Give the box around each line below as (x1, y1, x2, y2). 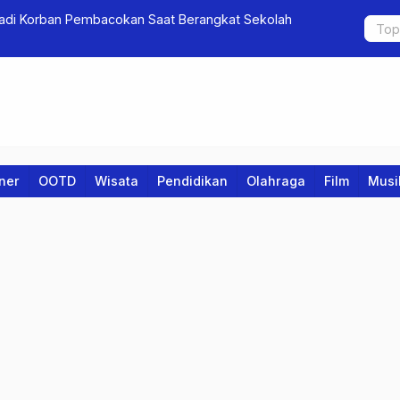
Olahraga (246, 173, 305, 188)
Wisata (95, 173, 138, 188)
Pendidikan (157, 173, 228, 188)
